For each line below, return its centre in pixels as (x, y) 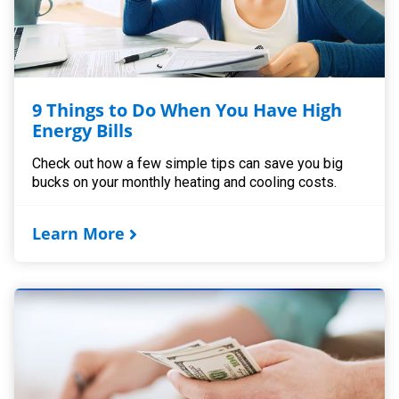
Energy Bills (83, 130)
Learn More (79, 233)
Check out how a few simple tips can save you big (188, 163)
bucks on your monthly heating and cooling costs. (185, 182)
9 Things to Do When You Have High (187, 110)
